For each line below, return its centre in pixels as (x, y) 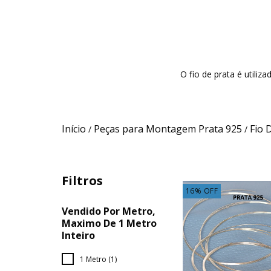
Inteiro (78, 235)
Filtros (82, 180)
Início (74, 129)
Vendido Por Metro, (109, 211)
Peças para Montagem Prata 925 (168, 129)
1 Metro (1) (98, 259)
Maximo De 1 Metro (109, 223)
